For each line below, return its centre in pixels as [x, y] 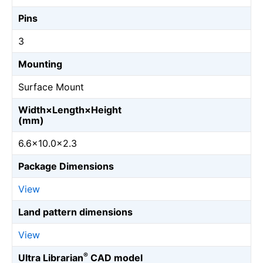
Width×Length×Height [70, 110]
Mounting [40, 64]
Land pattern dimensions [75, 212]
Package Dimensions [66, 166]
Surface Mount [51, 87]
